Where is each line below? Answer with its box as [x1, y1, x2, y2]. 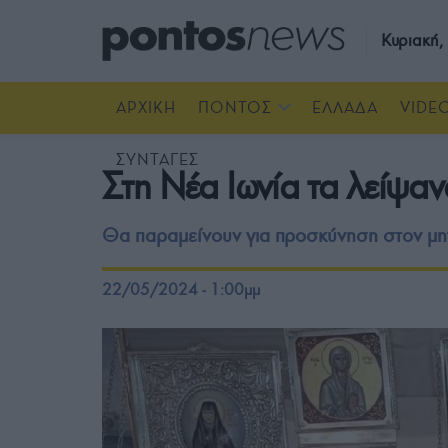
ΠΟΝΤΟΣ [198, 98, 272, 117]
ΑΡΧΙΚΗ [116, 98, 176, 117]
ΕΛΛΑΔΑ [312, 98, 378, 117]
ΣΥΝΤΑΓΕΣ [116, 150, 199, 169]
